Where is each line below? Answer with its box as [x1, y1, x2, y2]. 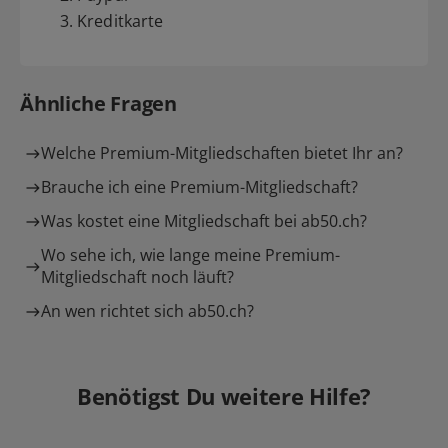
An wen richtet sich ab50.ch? [41, 300, 254, 322]
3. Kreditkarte [60, 10, 164, 32]
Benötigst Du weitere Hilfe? [76, 381, 372, 411]
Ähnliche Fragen [20, 90, 177, 117]
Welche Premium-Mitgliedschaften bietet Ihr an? [41, 142, 403, 164]
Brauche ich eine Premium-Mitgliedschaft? [41, 176, 358, 198]
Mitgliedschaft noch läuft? [41, 266, 234, 288]
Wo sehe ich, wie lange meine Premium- [41, 244, 340, 266]
